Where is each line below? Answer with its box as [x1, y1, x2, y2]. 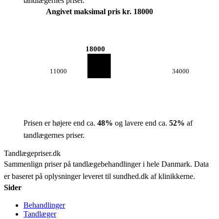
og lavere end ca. [113, 119, 169, 127]
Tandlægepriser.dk [4, 149, 61, 157]
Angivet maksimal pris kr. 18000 [46, 7, 153, 16]
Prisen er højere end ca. [23, 119, 97, 127]
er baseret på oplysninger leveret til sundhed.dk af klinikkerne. [4, 172, 195, 180]
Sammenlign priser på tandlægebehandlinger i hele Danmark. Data [4, 160, 209, 168]
